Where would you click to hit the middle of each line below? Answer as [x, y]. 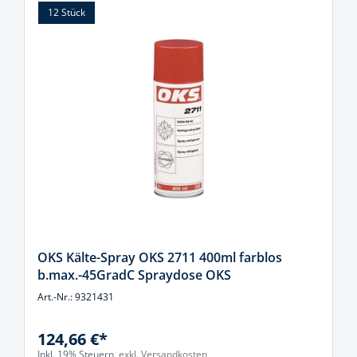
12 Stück [67, 12]
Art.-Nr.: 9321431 [76, 297]
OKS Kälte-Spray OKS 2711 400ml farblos [160, 257]
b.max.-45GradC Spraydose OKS [134, 275]
